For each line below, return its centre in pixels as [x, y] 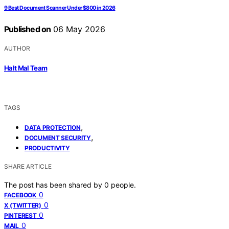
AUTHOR [17, 49]
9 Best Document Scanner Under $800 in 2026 [60, 8]
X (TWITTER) [23, 205]
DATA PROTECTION [53, 127]
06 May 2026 [78, 29]
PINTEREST [20, 215]
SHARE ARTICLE [28, 166]
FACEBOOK [20, 195]
